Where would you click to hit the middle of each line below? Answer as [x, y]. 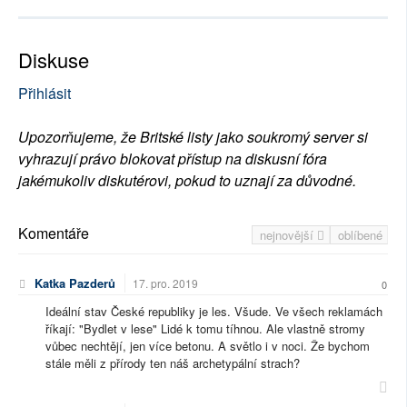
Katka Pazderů [75, 283]
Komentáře [54, 233]
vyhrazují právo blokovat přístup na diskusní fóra [173, 159]
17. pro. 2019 [165, 283]
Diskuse [54, 60]
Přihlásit [45, 94]
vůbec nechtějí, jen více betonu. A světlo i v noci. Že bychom [208, 346]
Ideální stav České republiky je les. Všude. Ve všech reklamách [214, 312]
